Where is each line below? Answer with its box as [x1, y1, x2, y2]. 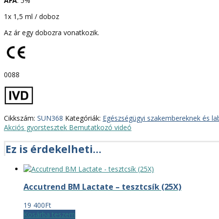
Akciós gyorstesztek [4, 123, 69, 132]
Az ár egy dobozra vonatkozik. [4, 28, 99, 38]
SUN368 [37, 113, 63, 123]
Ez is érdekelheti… [5, 142, 101, 156]
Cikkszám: [4, 113, 37, 123]
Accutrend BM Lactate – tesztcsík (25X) [23, 181, 181, 193]
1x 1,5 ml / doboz [4, 12, 59, 22]
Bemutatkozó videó [69, 123, 131, 132]
